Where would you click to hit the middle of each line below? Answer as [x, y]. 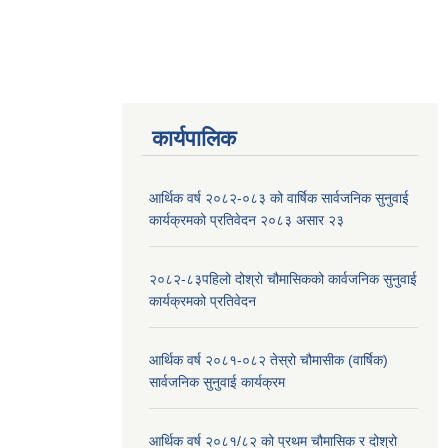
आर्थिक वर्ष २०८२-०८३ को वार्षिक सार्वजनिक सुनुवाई [279, 197]
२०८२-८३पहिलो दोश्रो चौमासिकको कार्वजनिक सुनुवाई [283, 278]
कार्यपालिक [194, 138]
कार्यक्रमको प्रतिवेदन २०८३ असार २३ [246, 219]
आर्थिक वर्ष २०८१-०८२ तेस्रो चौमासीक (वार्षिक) [268, 359]
